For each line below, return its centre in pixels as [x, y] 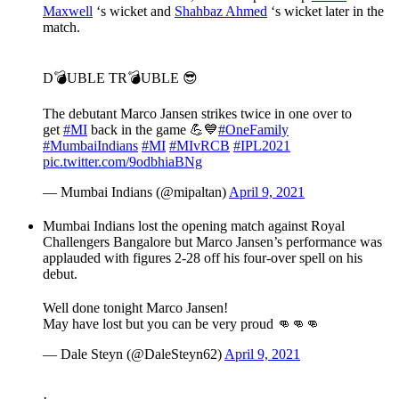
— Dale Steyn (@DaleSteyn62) [134, 354]
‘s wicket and [134, 12]
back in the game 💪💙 [153, 130]
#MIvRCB [199, 146]
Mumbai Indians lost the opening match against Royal [194, 226]
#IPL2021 [262, 146]
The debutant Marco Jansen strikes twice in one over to [197, 114]
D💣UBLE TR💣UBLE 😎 [120, 78]
